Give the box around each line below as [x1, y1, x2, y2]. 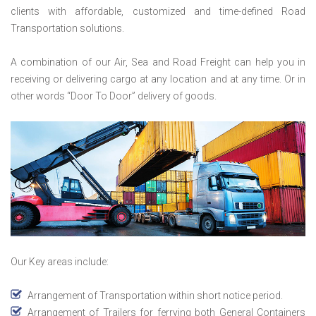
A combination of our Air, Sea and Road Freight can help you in [11, 56, 305, 68]
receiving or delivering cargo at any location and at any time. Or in [11, 73, 305, 85]
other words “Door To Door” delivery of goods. [11, 90, 217, 102]
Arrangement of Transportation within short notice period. [28, 290, 283, 302]
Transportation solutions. [11, 22, 124, 34]
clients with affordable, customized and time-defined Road [11, 5, 305, 17]
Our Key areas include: [11, 256, 109, 268]
